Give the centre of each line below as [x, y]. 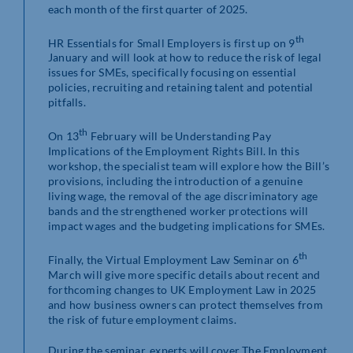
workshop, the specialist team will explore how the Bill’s [189, 165]
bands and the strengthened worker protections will [178, 210]
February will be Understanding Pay [179, 136]
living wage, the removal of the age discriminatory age [183, 195]
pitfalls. [67, 102]
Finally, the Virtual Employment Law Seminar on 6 [174, 259]
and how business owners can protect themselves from [186, 304]
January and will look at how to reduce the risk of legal [185, 58]
